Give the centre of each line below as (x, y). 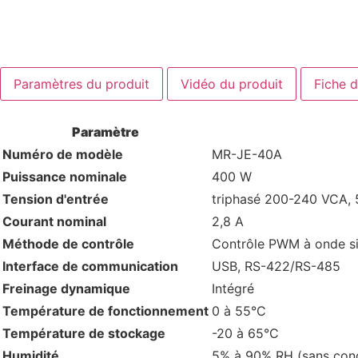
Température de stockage (84, 334)
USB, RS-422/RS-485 (276, 267)
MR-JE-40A (247, 155)
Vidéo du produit (232, 84)
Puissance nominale (65, 177)
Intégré (233, 289)
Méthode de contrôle (68, 244)
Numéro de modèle (63, 155)
